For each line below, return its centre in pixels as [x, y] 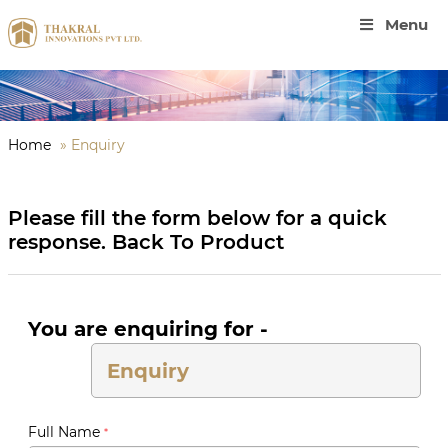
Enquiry [97, 145]
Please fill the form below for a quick [197, 218]
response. [59, 242]
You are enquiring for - [147, 329]
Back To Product [197, 242]
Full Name [65, 432]
